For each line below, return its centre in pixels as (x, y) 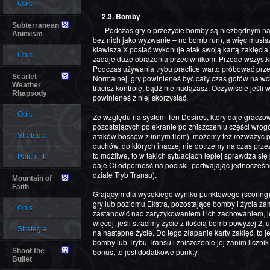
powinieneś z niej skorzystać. (140, 98)
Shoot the (28, 251)
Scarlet (24, 77)
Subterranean (36, 25)
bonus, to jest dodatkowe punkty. (146, 252)
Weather (27, 85)
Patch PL (32, 157)
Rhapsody (30, 93)
